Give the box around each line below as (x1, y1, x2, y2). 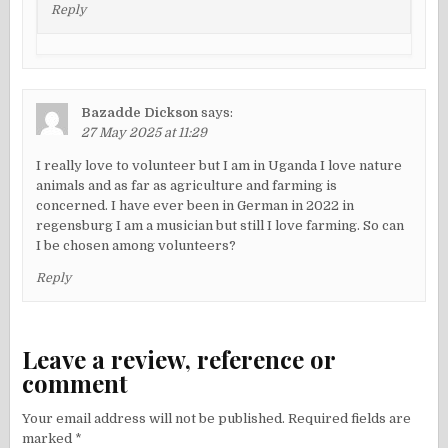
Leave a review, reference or (22, 342, 336, 375)
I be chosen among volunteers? (36, 238, 237, 254)
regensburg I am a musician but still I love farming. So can (36, 218, 405, 234)
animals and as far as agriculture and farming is (36, 178, 338, 194)
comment (22, 366, 129, 399)
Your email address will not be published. (22, 411, 286, 427)
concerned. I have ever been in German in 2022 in (36, 198, 355, 214)
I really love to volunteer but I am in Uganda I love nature (36, 158, 403, 174)
